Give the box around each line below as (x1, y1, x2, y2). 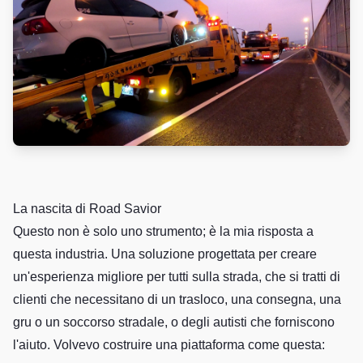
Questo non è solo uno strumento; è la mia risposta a (13, 224, 314, 238)
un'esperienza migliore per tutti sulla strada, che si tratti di (13, 270, 340, 284)
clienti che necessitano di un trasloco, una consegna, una (13, 293, 341, 306)
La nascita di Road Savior (13, 202, 161, 216)
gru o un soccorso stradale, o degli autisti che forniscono (13, 315, 335, 329)
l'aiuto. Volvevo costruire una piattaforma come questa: (13, 338, 325, 352)
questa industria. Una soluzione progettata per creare (13, 247, 317, 261)
